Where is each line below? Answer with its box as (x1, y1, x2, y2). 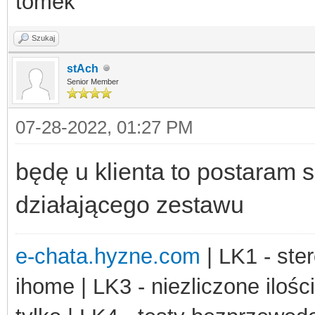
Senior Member (67, 77, 119, 86)
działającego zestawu (15, 191, 244, 218)
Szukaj (32, 33, 55, 42)
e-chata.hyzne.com (15, 243, 200, 269)
